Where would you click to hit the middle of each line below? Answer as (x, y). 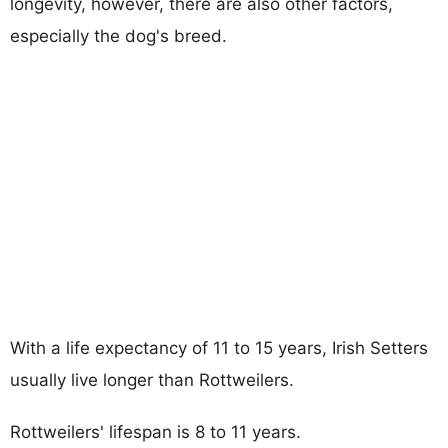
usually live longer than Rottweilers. (152, 379)
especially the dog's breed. (118, 35)
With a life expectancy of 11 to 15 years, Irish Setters (219, 347)
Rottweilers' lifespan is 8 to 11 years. (155, 431)
